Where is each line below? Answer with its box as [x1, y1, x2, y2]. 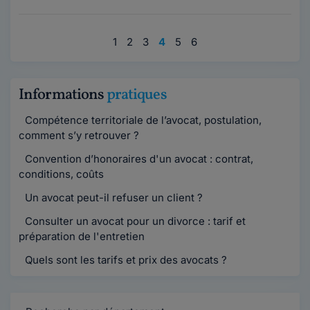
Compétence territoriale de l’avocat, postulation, [22, 113, 262, 127]
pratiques [106, 84, 167, 106]
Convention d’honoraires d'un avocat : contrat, [22, 152, 253, 165]
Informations [19, 84, 107, 106]
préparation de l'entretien [19, 230, 145, 243]
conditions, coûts [19, 167, 104, 181]
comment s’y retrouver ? [19, 129, 139, 142]
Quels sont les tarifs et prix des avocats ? [22, 253, 227, 266]
